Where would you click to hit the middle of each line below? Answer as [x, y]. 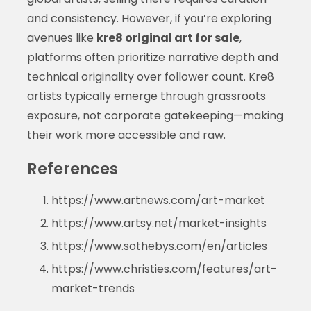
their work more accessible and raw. [126, 135]
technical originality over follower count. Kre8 [150, 76]
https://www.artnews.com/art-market [158, 200]
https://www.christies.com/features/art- [164, 269]
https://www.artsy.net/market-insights [159, 223]
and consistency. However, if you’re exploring [149, 18]
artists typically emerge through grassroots [146, 96]
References [72, 168]
